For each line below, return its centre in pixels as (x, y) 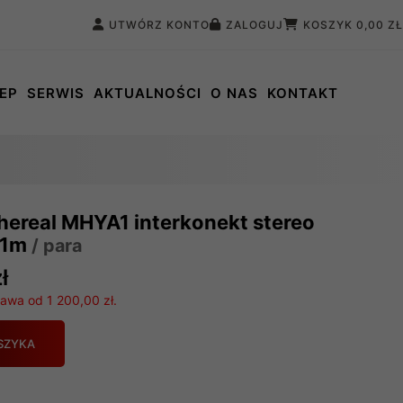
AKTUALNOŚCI (147, 93)
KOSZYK (330, 25)
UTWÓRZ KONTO (159, 25)
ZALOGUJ (255, 25)
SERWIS (55, 93)
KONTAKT (302, 93)
